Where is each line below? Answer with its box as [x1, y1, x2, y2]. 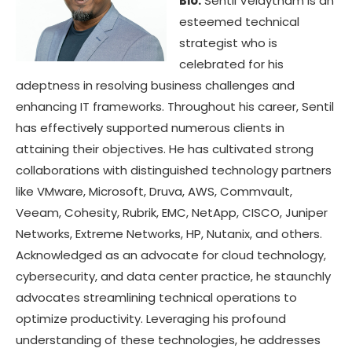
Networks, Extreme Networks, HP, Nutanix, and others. [16, 225, 322, 243]
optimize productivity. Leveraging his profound [16, 310, 286, 328]
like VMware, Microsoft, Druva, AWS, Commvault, [16, 183, 292, 200]
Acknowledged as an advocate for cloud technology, [16, 247, 326, 264]
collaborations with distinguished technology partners [16, 162, 332, 179]
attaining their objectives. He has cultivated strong [16, 141, 313, 158]
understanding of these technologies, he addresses [16, 332, 321, 349]
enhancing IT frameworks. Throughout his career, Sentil [16, 98, 334, 115]
